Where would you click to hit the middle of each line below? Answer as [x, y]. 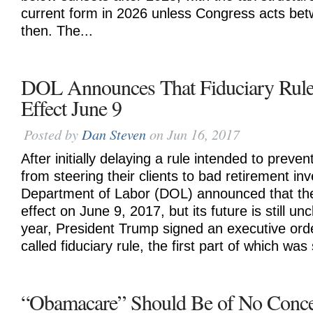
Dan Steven [114, 134]
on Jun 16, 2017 [193, 134]
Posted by [53, 134]
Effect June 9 [71, 108]
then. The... [57, 31]
